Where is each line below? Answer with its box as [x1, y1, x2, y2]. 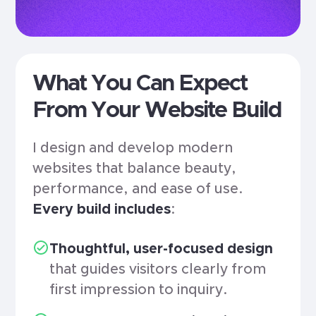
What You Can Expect [32, 72, 248, 95]
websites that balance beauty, [32, 161, 237, 176]
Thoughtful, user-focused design [49, 242, 273, 257]
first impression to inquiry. [49, 283, 228, 298]
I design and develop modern [32, 140, 233, 155]
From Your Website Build [32, 99, 282, 122]
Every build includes [32, 202, 171, 217]
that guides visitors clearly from [49, 262, 266, 277]
